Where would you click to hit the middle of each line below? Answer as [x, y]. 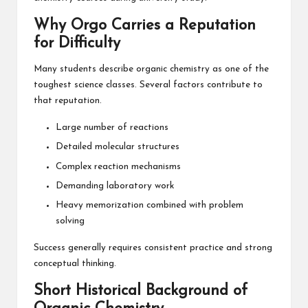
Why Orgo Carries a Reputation [145, 26]
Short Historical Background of [141, 291]
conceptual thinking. [75, 263]
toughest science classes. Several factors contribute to [148, 85]
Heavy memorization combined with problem [150, 205]
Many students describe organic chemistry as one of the [151, 69]
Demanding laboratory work [115, 186]
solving [70, 221]
